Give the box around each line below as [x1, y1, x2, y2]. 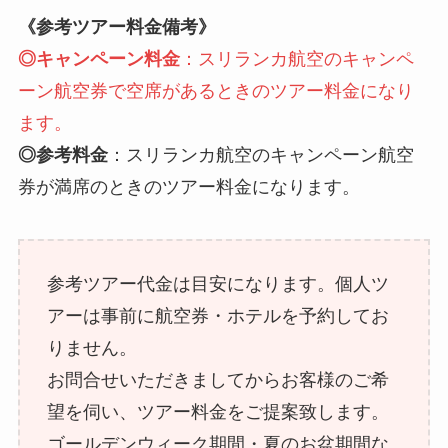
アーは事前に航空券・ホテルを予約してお [46, 305, 389, 326]
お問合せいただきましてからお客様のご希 [46, 369, 389, 390]
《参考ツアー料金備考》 [17, 16, 216, 37]
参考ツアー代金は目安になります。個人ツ [46, 273, 389, 294]
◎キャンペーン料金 [17, 48, 180, 69]
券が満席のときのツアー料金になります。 [17, 176, 360, 197]
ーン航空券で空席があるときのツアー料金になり [17, 80, 414, 101]
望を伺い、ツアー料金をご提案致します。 [46, 401, 389, 422]
